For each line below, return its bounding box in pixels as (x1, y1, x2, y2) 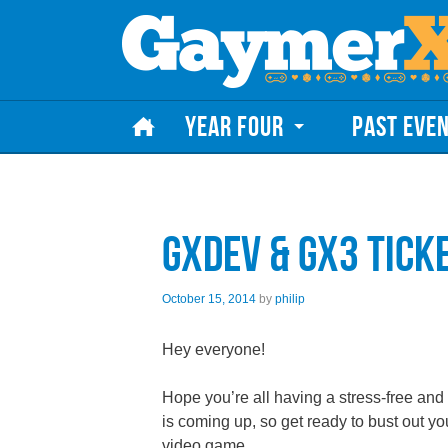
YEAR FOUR (185, 111, 284, 142)
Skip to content (122, 103, 222, 121)
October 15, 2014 (162, 292, 256, 306)
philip (275, 292, 305, 306)
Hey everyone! (162, 341, 265, 358)
